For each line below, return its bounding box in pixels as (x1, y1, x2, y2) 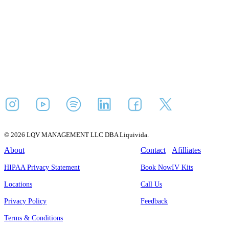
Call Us (141, 180, 162, 188)
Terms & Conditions (4, 214, 63, 222)
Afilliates (172, 145, 201, 154)
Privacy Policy (4, 197, 47, 205)
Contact (141, 145, 166, 154)
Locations (4, 180, 32, 188)
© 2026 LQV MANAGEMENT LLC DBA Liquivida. (4, 130, 149, 139)
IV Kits (172, 163, 193, 171)
